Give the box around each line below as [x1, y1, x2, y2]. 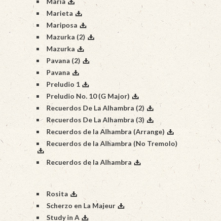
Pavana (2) [46, 56, 80, 65]
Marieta [46, 9, 73, 17]
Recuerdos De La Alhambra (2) [46, 104, 145, 112]
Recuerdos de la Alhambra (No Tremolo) [46, 139, 178, 147]
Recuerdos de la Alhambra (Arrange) [46, 127, 165, 136]
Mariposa [46, 21, 77, 29]
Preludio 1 [46, 80, 80, 88]
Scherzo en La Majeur [46, 201, 115, 210]
